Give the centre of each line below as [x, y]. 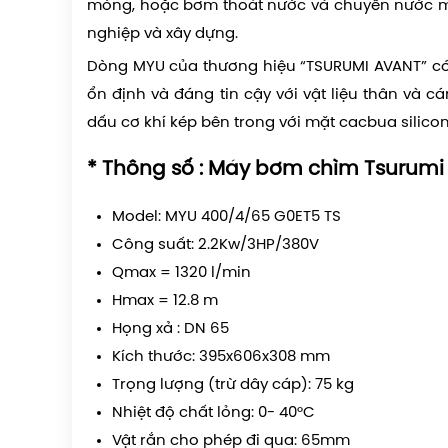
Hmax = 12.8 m [165, 301]
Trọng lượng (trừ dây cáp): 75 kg [233, 385]
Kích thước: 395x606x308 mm [221, 357]
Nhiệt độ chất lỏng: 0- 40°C [213, 413]
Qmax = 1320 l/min [181, 273]
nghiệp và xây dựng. [162, 34]
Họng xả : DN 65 [170, 329]
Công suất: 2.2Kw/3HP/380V [215, 245]
